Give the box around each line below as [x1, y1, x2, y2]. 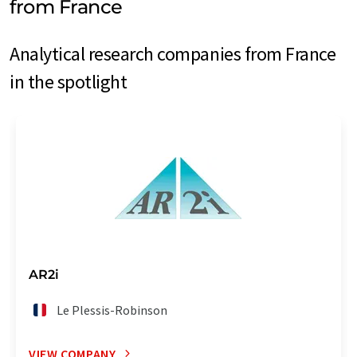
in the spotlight [10, 69, 127, 94]
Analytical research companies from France [10, 41, 336, 66]
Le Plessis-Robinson [57, 301, 168, 318]
